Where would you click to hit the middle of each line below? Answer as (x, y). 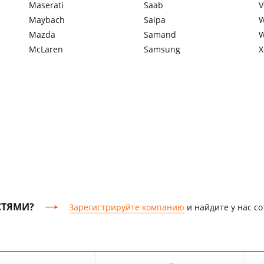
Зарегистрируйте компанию (127, 207)
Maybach (47, 20)
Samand (160, 34)
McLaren (46, 49)
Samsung (162, 49)
